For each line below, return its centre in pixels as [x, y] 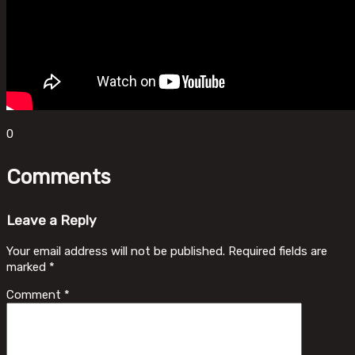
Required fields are [278, 252]
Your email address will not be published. [116, 252]
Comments [59, 177]
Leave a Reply [52, 221]
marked [28, 267]
